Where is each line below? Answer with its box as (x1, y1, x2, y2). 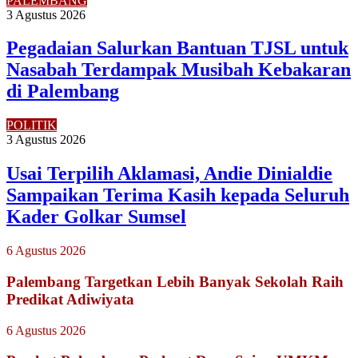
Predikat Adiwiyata (6, 290, 134, 308)
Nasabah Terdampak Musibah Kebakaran (6, 59, 351, 81)
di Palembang (6, 81, 119, 102)
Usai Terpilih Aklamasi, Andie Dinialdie (6, 163, 332, 185)
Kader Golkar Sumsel (6, 206, 186, 228)
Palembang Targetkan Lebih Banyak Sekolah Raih (6, 272, 344, 290)
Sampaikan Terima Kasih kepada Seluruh (6, 185, 349, 206)
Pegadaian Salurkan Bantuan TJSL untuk (6, 38, 348, 59)
